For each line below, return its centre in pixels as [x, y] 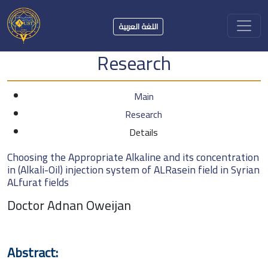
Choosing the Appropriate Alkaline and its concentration [133, 157]
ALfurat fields [38, 182]
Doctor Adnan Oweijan [69, 205]
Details [144, 132]
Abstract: [33, 252]
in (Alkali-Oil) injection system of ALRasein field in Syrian [133, 169]
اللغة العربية [138, 26]
